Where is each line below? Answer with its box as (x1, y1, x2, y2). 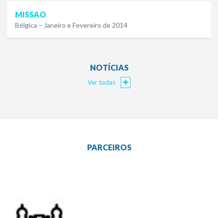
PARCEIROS (87, 143, 131, 152)
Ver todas (88, 78, 117, 87)
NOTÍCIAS (90, 63, 128, 73)
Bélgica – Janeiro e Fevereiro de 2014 (15, 21, 127, 30)
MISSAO (15, 10, 46, 19)
